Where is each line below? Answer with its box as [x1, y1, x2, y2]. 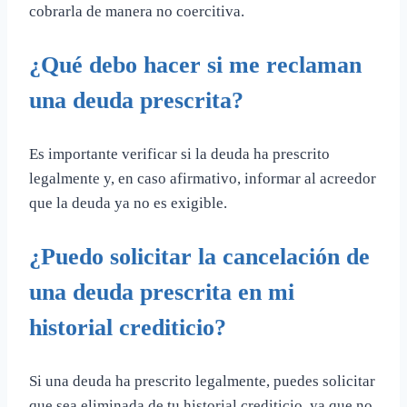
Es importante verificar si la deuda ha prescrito [29, 145, 330, 164]
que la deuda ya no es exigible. [29, 194, 227, 213]
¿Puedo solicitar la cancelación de [29, 243, 370, 271]
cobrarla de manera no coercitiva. [29, 3, 244, 21]
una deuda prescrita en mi [29, 279, 294, 306]
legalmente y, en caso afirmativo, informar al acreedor [29, 170, 376, 188]
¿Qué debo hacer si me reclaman [29, 52, 362, 79]
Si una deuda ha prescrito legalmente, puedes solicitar [29, 372, 375, 391]
